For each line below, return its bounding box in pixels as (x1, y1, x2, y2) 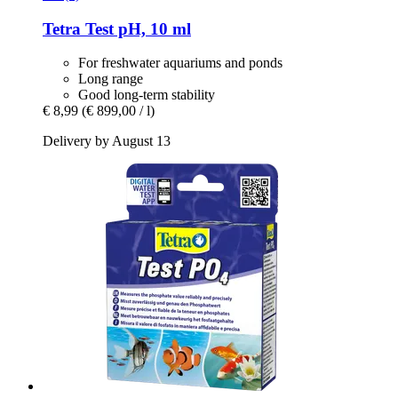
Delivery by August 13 (43, 133, 171, 149)
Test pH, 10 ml (81, 19, 191, 38)
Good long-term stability (78, 87, 215, 103)
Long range (78, 71, 143, 87)
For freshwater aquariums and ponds (78, 55, 283, 71)
